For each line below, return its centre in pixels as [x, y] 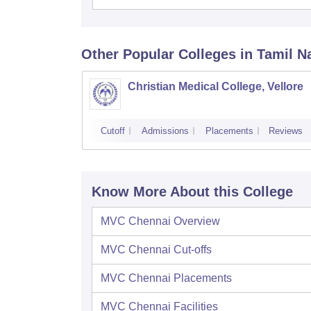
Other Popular [128, 54]
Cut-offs [193, 249]
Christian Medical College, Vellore [216, 86]
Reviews [286, 131]
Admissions [165, 131]
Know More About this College [192, 191]
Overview [197, 221]
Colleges [207, 54]
